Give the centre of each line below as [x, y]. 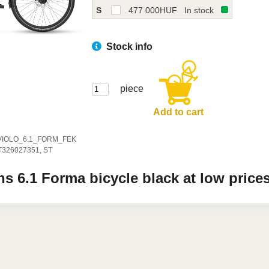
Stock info [130, 47]
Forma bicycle [92, 178]
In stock [199, 10]
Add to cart [179, 112]
